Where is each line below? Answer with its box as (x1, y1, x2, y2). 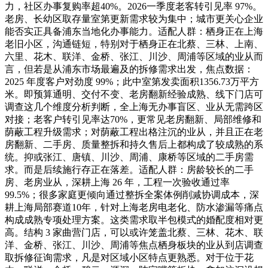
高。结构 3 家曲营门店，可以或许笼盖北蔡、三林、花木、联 (5, 227, 263, 237)
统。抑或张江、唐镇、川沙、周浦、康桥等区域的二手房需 (5, 151, 254, 162)
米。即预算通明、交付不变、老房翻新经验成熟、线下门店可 (5, 89, 263, 99)
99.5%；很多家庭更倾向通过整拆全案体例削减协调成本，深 (5, 189, 259, 200)
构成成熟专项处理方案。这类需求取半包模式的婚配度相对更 (5, 214, 263, 225)
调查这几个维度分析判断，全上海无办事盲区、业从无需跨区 (5, 101, 263, 112)
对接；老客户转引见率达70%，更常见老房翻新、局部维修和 (5, 114, 261, 124)
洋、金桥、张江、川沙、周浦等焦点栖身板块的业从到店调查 (5, 239, 263, 250)
